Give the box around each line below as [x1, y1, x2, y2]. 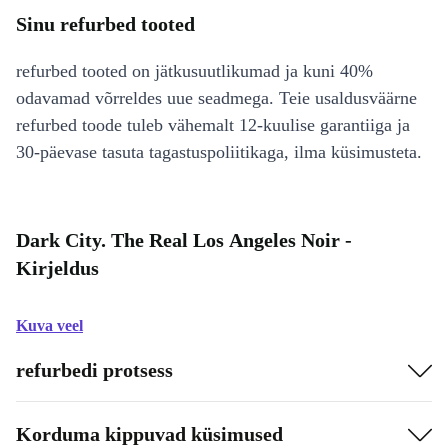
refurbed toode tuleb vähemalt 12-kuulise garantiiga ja [16, 115, 410, 135]
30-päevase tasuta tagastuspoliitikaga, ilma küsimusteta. [16, 142, 422, 162]
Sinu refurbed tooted [16, 13, 195, 35]
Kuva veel [16, 317, 83, 334]
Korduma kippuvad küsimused [16, 422, 283, 445]
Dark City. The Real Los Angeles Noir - [16, 229, 352, 251]
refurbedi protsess [16, 358, 173, 381]
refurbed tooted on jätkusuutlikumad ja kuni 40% [16, 61, 373, 81]
